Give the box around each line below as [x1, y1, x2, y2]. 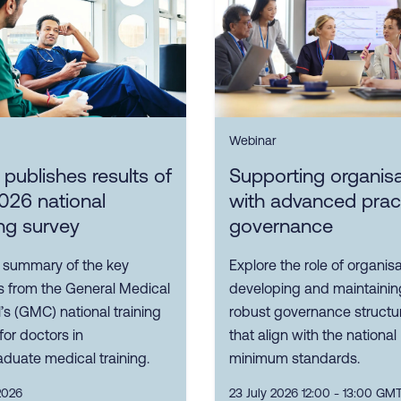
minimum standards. [229, 350, 360, 367]
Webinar [229, 133, 277, 149]
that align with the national [229, 327, 397, 344]
